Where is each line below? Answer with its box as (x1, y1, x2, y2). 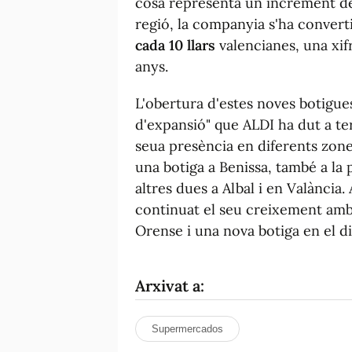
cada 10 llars (135, 35, 215, 54)
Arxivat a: (135, 275, 204, 295)
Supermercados (152, 322, 223, 335)
